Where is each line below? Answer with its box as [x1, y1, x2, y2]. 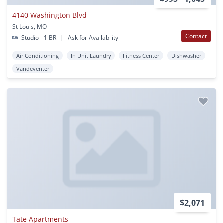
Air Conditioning [16, 51, 59, 59]
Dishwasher [171, 51, 201, 59]
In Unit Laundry [71, 51, 111, 59]
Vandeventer [16, 64, 49, 72]
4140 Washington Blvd [12, 10, 87, 20]
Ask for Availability [66, 33, 119, 42]
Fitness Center [123, 51, 159, 59]
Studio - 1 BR [20, 33, 58, 42]
